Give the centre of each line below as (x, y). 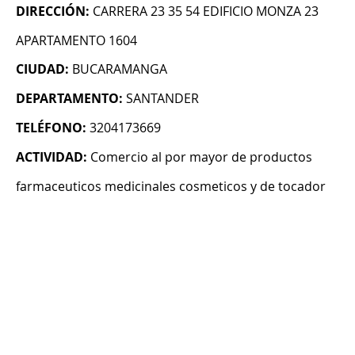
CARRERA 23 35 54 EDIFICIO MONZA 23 (206, 11)
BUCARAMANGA (120, 69)
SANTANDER (162, 99)
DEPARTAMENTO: (69, 99)
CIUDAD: (42, 69)
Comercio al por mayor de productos (201, 157)
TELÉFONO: (51, 128)
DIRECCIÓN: (53, 11)
